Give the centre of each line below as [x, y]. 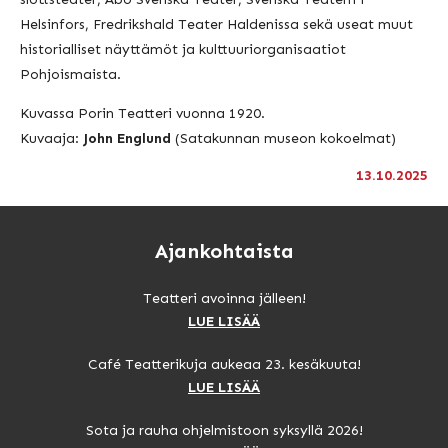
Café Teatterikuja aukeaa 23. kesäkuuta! [224, 364]
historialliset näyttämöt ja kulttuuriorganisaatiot [183, 49]
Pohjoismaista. [70, 74]
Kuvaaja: [51, 138]
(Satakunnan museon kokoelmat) [285, 138]
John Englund [129, 138]
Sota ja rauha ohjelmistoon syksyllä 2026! [224, 430]
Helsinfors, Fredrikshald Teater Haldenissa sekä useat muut [216, 24]
